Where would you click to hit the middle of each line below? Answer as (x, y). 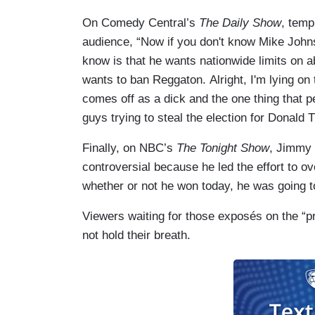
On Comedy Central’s (141, 22)
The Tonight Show (223, 148)
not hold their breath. (136, 235)
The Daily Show (240, 22)
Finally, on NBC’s (129, 148)
